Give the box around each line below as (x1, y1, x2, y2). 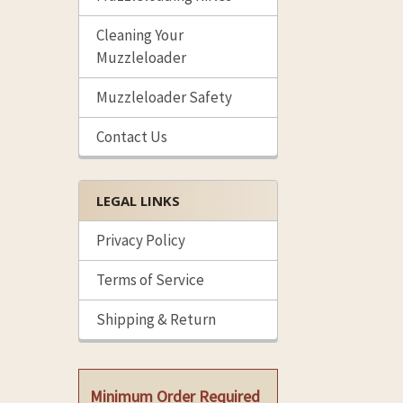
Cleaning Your (96, 24, 184, 45)
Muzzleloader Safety (96, 86, 232, 107)
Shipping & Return (96, 309, 216, 329)
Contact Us (96, 126, 167, 147)
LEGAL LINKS (96, 191, 180, 210)
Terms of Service (96, 269, 204, 290)
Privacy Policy (96, 229, 185, 250)
